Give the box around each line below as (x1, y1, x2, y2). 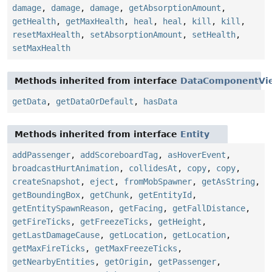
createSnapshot (12, 177, 80, 187)
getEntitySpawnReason (12, 203, 109, 214)
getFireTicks (12, 217, 70, 227)
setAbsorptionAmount (90, 30, 182, 40)
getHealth (12, 16, 56, 27)
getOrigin (104, 257, 148, 267)
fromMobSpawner (124, 177, 192, 187)
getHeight (158, 217, 202, 227)
